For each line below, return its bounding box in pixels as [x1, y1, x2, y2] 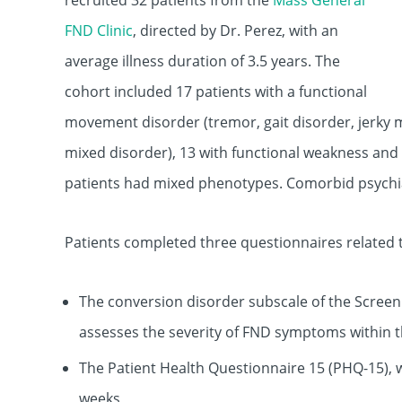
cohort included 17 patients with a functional [65, 82, 367, 101]
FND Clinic [65, 21, 133, 40]
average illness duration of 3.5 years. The [65, 51, 340, 71]
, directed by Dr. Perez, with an [133, 21, 338, 40]
